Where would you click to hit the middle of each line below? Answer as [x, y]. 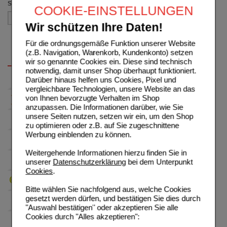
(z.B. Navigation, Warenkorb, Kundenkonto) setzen [109, 52]
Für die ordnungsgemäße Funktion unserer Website [110, 43]
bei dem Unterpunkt [159, 162]
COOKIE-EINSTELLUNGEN [113, 10]
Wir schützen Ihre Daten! [94, 27]
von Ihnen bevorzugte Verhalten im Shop [92, 98]
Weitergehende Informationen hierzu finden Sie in [106, 153]
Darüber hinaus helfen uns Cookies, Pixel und [101, 80]
